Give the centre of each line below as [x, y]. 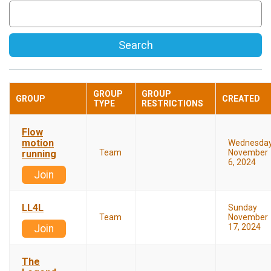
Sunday [243, 208]
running [39, 154]
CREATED [241, 99]
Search [135, 45]
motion [38, 143]
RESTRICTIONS [172, 104]
